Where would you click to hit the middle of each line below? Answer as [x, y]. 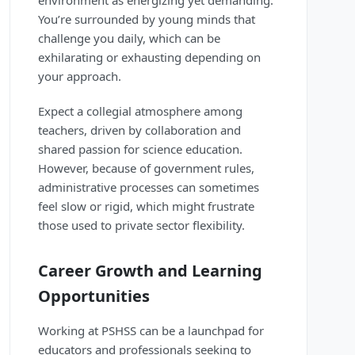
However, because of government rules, [146, 168]
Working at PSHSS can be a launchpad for [151, 331]
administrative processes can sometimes [149, 187]
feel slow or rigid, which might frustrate [146, 206]
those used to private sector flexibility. [141, 225]
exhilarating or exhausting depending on [149, 57]
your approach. [80, 76]
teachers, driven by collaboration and [139, 130]
